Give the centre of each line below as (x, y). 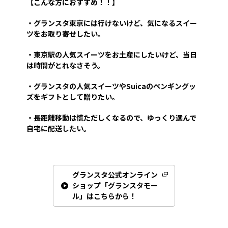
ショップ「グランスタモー (115, 186)
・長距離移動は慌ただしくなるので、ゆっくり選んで (111, 118)
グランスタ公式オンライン (115, 175)
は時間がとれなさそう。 (65, 65)
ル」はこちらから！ (104, 196)
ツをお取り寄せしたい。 (66, 34)
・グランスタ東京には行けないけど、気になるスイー (112, 23)
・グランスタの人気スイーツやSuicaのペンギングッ (111, 86)
